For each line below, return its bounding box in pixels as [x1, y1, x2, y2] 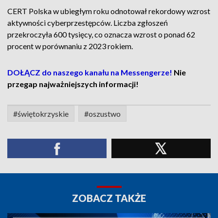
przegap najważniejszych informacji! [7, 79, 140, 89]
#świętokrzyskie [13, 109, 69, 118]
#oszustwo [84, 109, 121, 118]
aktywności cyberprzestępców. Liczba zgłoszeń [7, 18, 168, 27]
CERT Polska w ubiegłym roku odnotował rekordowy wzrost [7, 6, 210, 16]
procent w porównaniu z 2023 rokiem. [7, 41, 133, 51]
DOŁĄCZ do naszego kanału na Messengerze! [7, 68, 172, 77]
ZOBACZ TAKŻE [72, 192, 146, 204]
